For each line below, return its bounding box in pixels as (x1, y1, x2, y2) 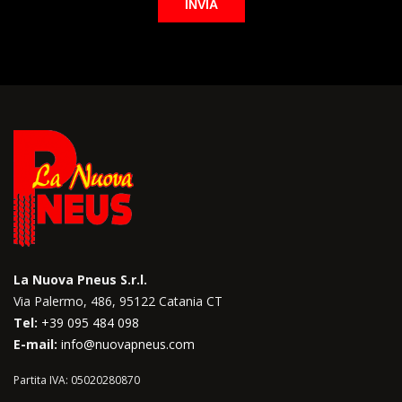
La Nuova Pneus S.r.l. (13, 270, 147, 288)
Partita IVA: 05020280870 (13, 371, 140, 388)
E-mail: (13, 335, 57, 353)
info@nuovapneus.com (61, 335, 195, 353)
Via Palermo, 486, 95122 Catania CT (13, 292, 223, 310)
